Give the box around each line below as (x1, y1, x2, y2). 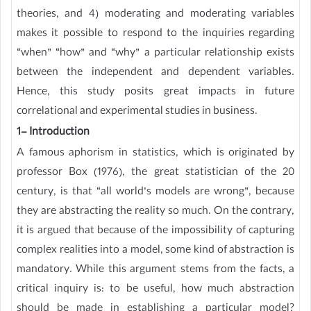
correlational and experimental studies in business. (16, 103, 258, 121)
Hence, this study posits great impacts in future (16, 84, 295, 102)
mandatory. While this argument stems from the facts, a (16, 262, 295, 280)
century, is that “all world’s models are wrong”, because (16, 184, 295, 202)
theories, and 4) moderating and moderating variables (16, 6, 295, 24)
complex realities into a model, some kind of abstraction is (16, 242, 295, 260)
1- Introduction (16, 124, 90, 142)
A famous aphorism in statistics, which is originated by (16, 145, 295, 163)
